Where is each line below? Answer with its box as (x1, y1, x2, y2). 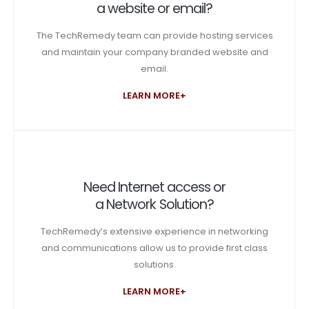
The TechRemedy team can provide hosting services (36, 29, 273, 43)
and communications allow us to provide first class (41, 241, 268, 255)
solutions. (133, 257, 176, 271)
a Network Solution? (95, 195, 214, 214)
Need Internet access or (83, 177, 226, 197)
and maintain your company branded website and (41, 46, 268, 59)
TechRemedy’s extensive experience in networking (41, 224, 268, 238)
